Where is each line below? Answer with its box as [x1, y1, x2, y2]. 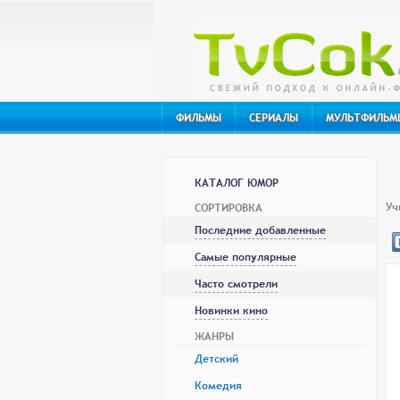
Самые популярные [195, 249, 296, 265]
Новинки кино [195, 303, 268, 319]
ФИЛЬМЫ [176, 110, 221, 126]
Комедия [195, 378, 242, 394]
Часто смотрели [195, 276, 278, 292]
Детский [195, 351, 238, 367]
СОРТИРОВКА [195, 200, 262, 216]
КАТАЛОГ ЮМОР [195, 175, 279, 191]
